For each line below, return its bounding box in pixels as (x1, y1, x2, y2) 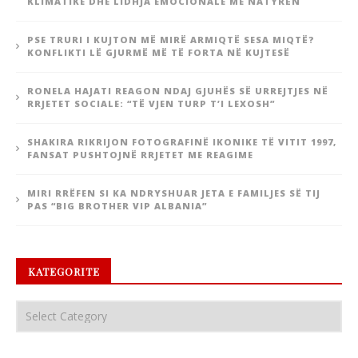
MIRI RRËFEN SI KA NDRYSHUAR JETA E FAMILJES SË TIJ (27, 186, 320, 199)
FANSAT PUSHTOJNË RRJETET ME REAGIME (27, 148, 253, 161)
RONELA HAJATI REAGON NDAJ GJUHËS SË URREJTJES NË (27, 84, 328, 97)
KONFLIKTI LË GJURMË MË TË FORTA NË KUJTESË (27, 46, 290, 58)
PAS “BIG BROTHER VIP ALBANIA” (27, 199, 207, 212)
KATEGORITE (28, 264, 100, 278)
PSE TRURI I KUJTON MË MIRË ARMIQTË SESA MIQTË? (27, 33, 315, 46)
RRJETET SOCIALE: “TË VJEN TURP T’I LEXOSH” (27, 97, 275, 109)
